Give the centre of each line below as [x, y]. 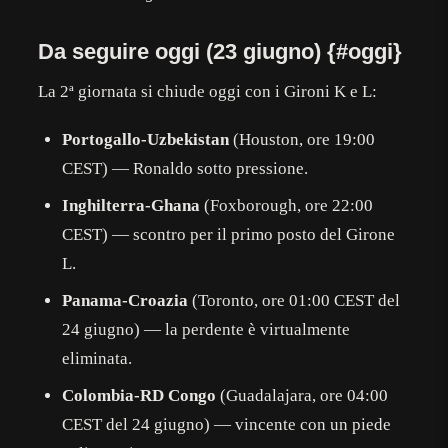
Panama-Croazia [125, 301]
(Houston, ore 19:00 [302, 140]
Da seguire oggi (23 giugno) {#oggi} [220, 52]
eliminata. [97, 359]
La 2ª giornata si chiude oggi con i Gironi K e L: [208, 92]
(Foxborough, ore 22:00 [287, 206]
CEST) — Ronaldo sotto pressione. [185, 169]
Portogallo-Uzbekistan [146, 140]
